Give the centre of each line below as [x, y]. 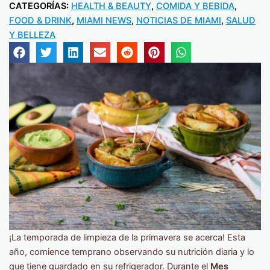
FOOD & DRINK [40, 20]
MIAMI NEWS [104, 20]
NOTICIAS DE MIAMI [179, 20]
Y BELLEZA [32, 35]
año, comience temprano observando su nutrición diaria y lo [132, 252]
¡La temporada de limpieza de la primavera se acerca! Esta [127, 238]
